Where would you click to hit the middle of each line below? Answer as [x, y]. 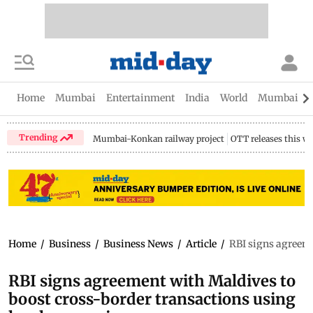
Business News [138, 243]
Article [201, 243]
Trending [39, 137]
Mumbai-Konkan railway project [159, 139]
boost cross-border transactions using [152, 299]
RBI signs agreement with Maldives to [152, 281]
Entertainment [140, 98]
